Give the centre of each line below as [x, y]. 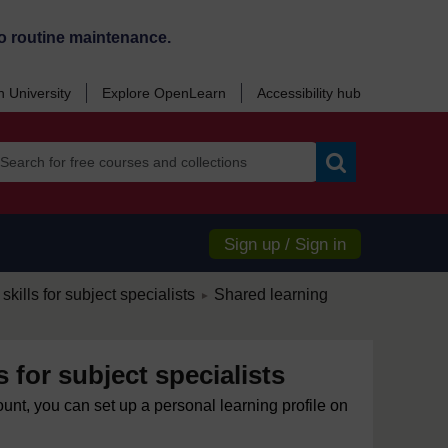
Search [358, 189]
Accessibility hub [309, 93]
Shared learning [270, 294]
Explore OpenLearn [164, 93]
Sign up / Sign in [285, 244]
